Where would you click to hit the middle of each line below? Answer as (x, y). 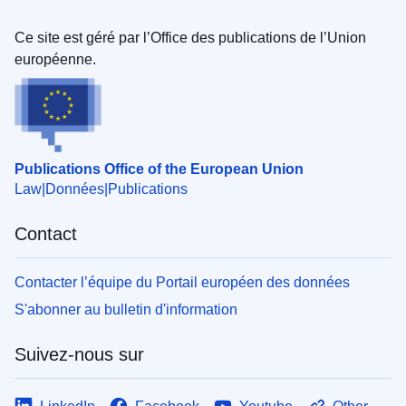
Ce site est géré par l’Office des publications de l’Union (190, 37)
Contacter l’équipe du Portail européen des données (182, 282)
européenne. (55, 59)
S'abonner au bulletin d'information (126, 309)
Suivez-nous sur (79, 354)
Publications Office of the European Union (159, 169)
